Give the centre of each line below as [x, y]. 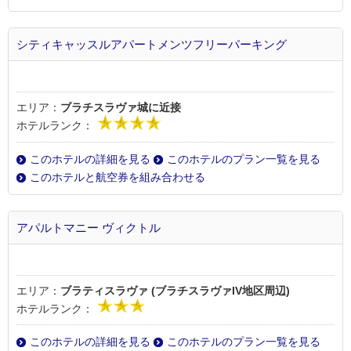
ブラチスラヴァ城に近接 [121, 108]
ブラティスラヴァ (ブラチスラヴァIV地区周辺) [175, 290]
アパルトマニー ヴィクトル [89, 227]
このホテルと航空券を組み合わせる [118, 177]
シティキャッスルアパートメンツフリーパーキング [152, 45]
